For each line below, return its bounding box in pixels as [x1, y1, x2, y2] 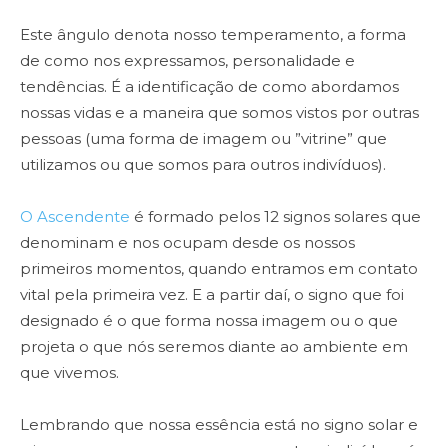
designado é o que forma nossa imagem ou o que [20, 311, 398, 331]
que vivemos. [20, 363, 119, 383]
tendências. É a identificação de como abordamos [20, 77, 399, 97]
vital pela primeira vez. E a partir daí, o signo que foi [20, 285, 404, 305]
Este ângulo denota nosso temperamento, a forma [20, 25, 406, 45]
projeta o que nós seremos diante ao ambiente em [20, 337, 408, 357]
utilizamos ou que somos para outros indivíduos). [20, 155, 386, 175]
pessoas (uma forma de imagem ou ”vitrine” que [20, 129, 387, 149]
